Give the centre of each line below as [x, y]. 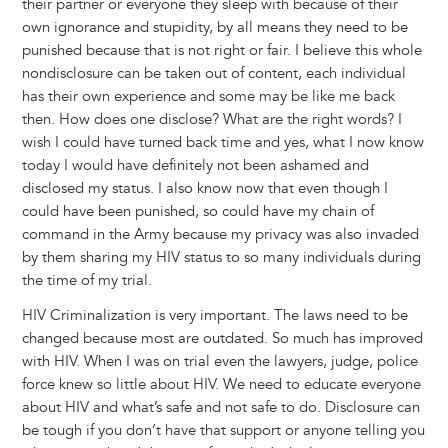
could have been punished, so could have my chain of [197, 212]
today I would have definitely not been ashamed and [195, 166]
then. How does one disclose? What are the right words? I [211, 120]
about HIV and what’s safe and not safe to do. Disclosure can [220, 408]
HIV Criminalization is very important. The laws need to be [214, 316]
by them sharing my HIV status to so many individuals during [221, 258]
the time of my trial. [86, 281]
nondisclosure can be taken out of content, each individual [213, 74]
